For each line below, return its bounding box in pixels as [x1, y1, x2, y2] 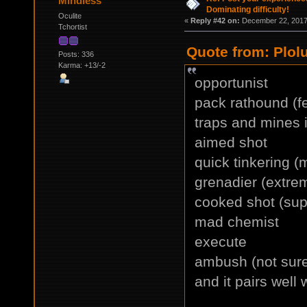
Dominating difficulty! [206, 4, 289, 14]
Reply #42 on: [190, 16, 240, 25]
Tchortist [58, 22, 87, 31]
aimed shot [194, 134, 267, 150]
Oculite [58, 11, 82, 20]
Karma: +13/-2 [58, 60, 106, 69]
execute [194, 233, 247, 249]
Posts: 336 [58, 49, 94, 58]
